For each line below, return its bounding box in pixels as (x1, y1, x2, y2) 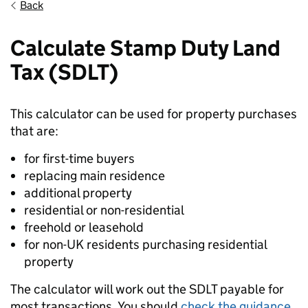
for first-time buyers (24, 151, 135, 166)
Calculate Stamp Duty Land (10, 34, 280, 62)
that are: (10, 123, 58, 139)
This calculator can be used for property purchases (10, 106, 297, 122)
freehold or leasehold (24, 219, 144, 235)
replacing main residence (24, 168, 165, 184)
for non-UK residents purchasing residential (24, 236, 267, 252)
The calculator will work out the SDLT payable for (10, 281, 284, 297)
